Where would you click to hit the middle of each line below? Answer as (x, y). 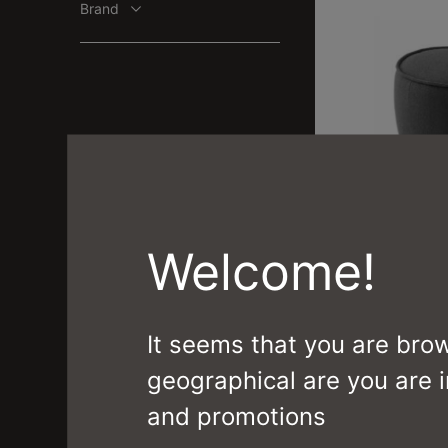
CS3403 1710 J (360, 275)
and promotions (237, 416)
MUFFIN (360, 241)
